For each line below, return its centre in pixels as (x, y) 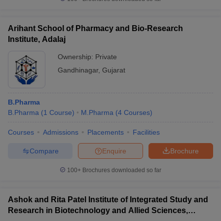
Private (106, 57)
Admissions (61, 132)
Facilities (146, 132)
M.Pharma (97, 112)
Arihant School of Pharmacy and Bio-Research (95, 28)
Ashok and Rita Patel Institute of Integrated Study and (108, 200)
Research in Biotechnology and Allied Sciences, (98, 210)
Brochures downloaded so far (121, 170)
